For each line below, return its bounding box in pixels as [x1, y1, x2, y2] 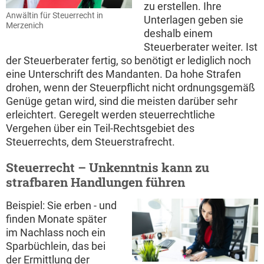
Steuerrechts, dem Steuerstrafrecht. [6, 136, 175, 148]
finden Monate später [6, 213, 107, 226]
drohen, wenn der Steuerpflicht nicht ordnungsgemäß [6, 81, 255, 94]
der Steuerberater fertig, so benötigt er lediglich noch [6, 54, 251, 67]
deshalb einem [144, 27, 213, 40]
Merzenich [6, 21, 44, 31]
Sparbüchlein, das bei [6, 240, 105, 253]
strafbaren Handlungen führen [6, 174, 185, 191]
